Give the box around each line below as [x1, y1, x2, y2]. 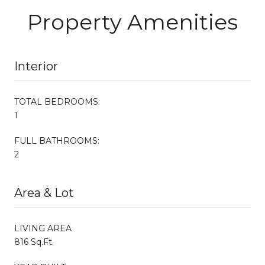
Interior [14, 59, 58, 73]
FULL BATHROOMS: [14, 135, 99, 146]
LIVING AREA [14, 222, 72, 234]
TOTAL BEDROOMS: [14, 96, 100, 107]
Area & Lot [14, 185, 74, 200]
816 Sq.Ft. [14, 236, 54, 247]
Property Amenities [27, 8, 238, 35]
